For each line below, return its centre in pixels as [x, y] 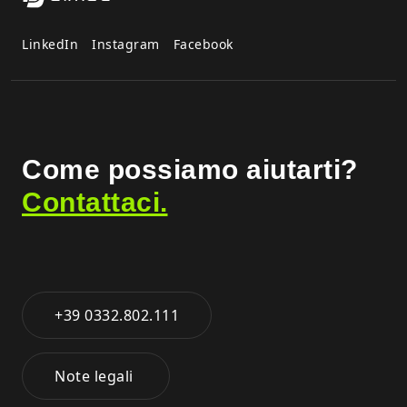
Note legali [96, 376]
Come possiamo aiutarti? [190, 169]
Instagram [126, 44]
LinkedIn [50, 44]
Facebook [203, 44]
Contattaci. [95, 202]
